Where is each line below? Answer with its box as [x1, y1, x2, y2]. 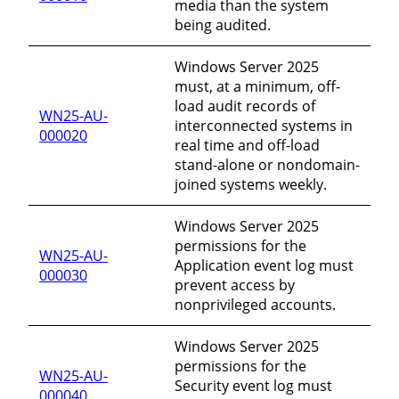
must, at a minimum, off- [175, 76, 340, 96]
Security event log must [175, 375, 332, 395]
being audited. [175, 14, 271, 35]
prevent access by [175, 274, 295, 295]
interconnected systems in [175, 115, 353, 135]
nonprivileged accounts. [175, 294, 336, 314]
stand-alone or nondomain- [175, 154, 360, 175]
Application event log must [175, 255, 354, 275]
